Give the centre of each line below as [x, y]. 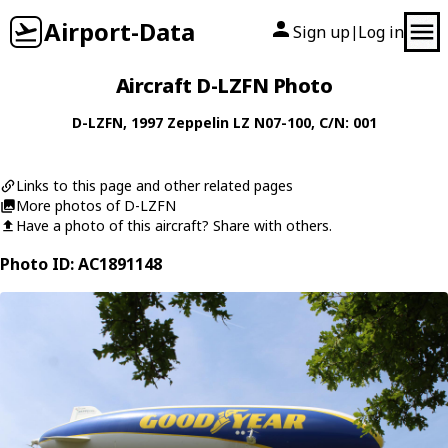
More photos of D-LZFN [96, 205]
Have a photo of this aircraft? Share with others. [174, 225]
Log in [381, 32]
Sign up [321, 32]
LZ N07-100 [271, 122]
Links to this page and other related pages [154, 185]
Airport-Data [119, 31]
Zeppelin [197, 122]
